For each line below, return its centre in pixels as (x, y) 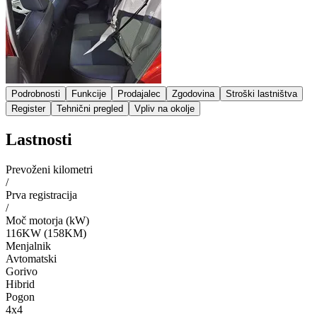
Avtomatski (31, 258)
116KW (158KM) (46, 233)
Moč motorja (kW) (47, 220)
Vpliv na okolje (165, 108)
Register (28, 108)
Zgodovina (193, 93)
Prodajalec (139, 93)
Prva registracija (41, 195)
